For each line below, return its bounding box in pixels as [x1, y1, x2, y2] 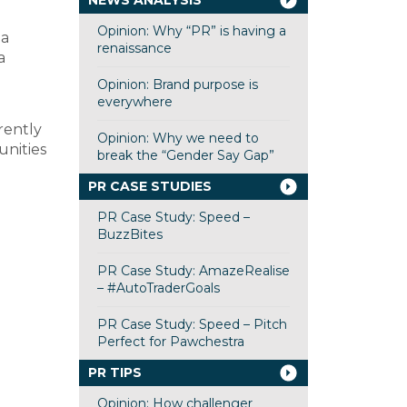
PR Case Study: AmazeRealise [96, 263, 290, 279]
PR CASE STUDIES [87, 178, 212, 194]
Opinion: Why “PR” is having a [96, 23, 286, 39]
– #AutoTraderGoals [96, 280, 220, 296]
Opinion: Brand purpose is [96, 76, 258, 93]
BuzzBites [96, 226, 163, 243]
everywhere [96, 94, 173, 110]
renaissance [96, 40, 172, 56]
